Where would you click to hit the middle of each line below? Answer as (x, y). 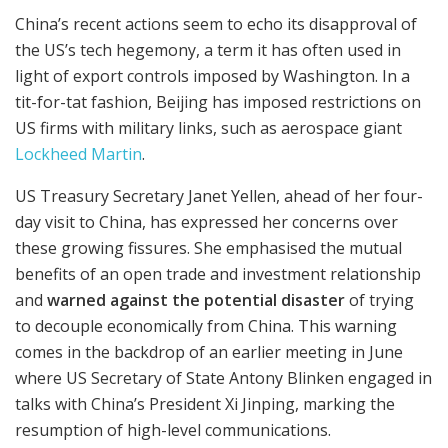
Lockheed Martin (78, 154)
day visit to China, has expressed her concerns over (206, 222)
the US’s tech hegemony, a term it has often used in (208, 50)
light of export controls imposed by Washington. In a (212, 76)
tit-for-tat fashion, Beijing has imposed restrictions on (218, 102)
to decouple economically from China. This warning (206, 326)
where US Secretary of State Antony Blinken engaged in (223, 378)
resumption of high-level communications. (173, 430)
